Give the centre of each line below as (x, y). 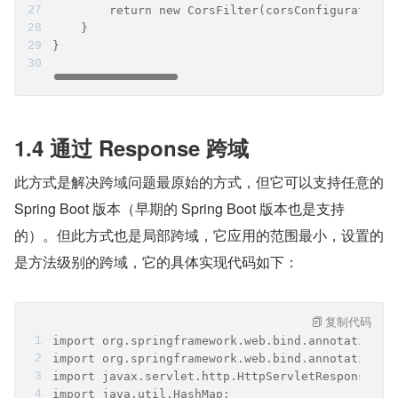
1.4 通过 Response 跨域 (131, 148)
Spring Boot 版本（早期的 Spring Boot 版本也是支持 (179, 209)
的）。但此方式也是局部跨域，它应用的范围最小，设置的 (199, 235)
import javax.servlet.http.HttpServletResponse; (216, 377)
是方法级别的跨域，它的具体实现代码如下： (156, 262)
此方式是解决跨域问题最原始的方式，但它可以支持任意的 (199, 182)
